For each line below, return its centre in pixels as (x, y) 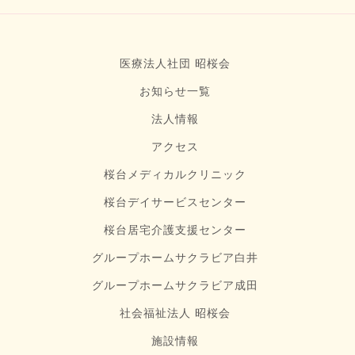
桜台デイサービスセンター (175, 202)
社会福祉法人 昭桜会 (175, 313)
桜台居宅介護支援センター (175, 229)
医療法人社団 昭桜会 (175, 63)
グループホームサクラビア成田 (175, 285)
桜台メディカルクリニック (175, 174)
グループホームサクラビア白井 (175, 257)
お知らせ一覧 (175, 91)
